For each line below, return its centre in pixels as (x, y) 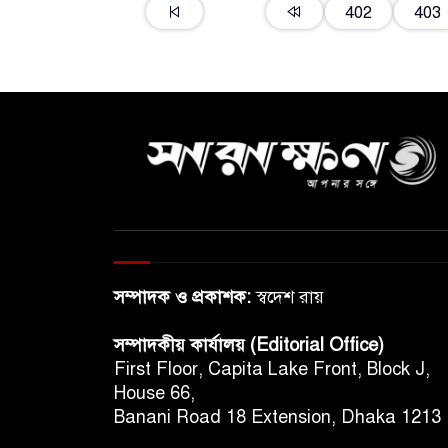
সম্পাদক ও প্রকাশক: (182, 297)
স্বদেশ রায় (287, 297)
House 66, (154, 393)
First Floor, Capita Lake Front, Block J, (272, 369)
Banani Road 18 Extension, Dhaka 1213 (277, 417)
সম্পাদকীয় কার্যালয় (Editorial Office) (249, 345)
